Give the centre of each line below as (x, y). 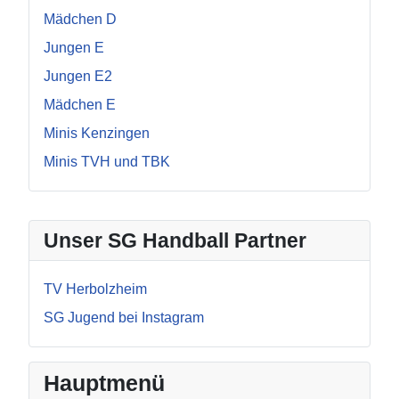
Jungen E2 (78, 77)
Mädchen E (80, 105)
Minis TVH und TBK (107, 162)
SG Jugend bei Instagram (124, 318)
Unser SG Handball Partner (175, 241)
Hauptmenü (104, 383)
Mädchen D (80, 20)
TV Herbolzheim (95, 289)
